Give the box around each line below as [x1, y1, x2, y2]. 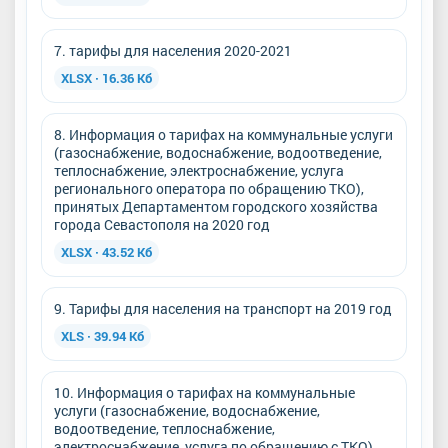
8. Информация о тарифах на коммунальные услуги [54, 124, 393, 144]
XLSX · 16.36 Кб [61, 68, 152, 87]
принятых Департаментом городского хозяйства [54, 196, 378, 216]
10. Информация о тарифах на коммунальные [54, 382, 355, 402]
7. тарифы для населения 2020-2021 [54, 40, 292, 60]
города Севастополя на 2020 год [54, 214, 270, 234]
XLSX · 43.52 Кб [61, 242, 152, 261]
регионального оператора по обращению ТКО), [54, 178, 364, 198]
